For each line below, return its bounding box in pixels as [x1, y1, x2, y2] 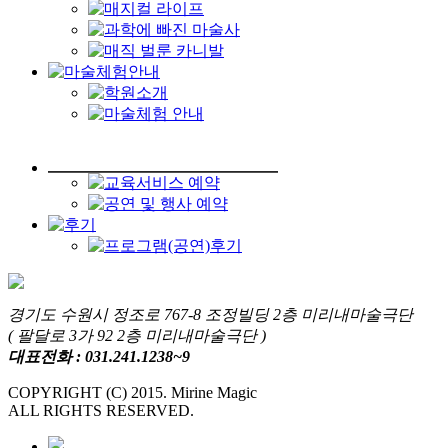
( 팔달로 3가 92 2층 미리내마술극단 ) [8, 326, 266, 344]
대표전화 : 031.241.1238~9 [8, 347, 190, 365]
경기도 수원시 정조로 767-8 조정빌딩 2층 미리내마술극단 [8, 305, 413, 323]
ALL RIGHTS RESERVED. [8, 401, 194, 419]
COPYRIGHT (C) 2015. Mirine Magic [8, 383, 257, 401]
